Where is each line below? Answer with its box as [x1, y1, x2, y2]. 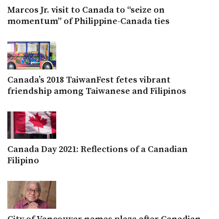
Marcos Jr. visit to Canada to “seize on [7, 4, 165, 16]
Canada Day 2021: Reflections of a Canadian [7, 144, 188, 155]
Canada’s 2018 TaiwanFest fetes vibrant [7, 74, 171, 86]
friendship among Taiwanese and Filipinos [7, 86, 186, 97]
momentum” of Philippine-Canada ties [7, 16, 170, 27]
